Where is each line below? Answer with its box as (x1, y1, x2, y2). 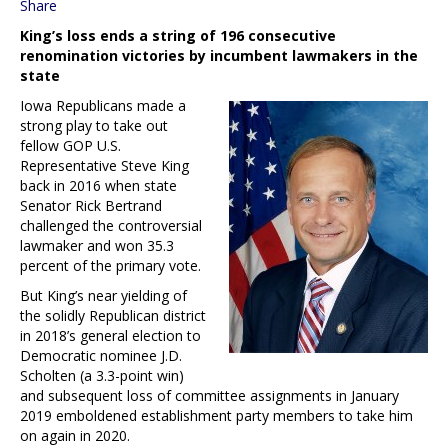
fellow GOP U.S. (20, 135, 121, 155)
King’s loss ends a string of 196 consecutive (20, 25, 336, 45)
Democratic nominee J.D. (20, 345, 182, 365)
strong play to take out (20, 115, 168, 135)
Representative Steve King (20, 155, 189, 175)
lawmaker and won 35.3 (20, 235, 174, 255)
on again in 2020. (20, 425, 130, 445)
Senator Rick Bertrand (20, 195, 162, 215)
